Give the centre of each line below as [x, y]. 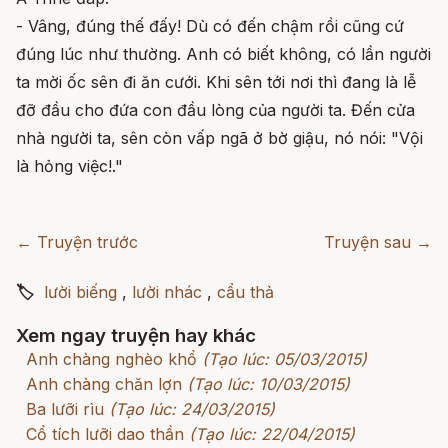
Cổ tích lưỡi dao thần [105, 434]
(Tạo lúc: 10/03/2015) [268, 384]
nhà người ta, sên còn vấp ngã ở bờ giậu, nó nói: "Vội [219, 138]
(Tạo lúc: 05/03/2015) [284, 359]
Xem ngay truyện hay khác [136, 336]
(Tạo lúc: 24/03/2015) [192, 409]
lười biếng [80, 292]
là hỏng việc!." [69, 166]
